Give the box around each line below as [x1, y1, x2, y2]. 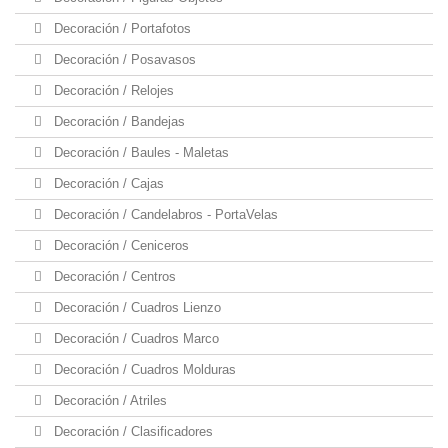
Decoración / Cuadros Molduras [50, 362, 236, 377]
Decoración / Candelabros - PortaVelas [50, 207, 278, 222]
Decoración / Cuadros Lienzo [50, 300, 221, 315]
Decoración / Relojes [50, 83, 174, 98]
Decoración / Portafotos [50, 21, 191, 36]
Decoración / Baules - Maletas [50, 145, 229, 160]
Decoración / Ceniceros [50, 238, 189, 253]
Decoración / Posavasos [50, 52, 196, 67]
